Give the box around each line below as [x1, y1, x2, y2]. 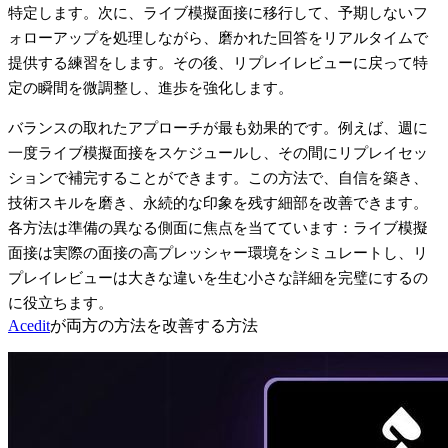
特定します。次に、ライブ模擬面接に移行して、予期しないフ [8, 4, 428, 21]
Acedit [8, 316, 50, 334]
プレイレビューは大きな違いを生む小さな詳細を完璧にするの [8, 269, 428, 286]
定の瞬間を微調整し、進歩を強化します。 [8, 79, 293, 96]
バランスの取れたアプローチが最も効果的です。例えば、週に [8, 119, 428, 136]
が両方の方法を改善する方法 [50, 316, 258, 334]
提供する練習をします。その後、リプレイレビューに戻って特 [8, 54, 428, 71]
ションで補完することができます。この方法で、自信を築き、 [8, 169, 428, 186]
